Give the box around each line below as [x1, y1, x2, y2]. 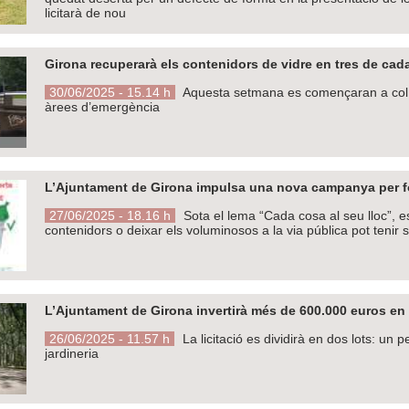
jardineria [45, 345, 99, 361]
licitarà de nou [45, 5, 126, 20]
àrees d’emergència [45, 99, 160, 114]
